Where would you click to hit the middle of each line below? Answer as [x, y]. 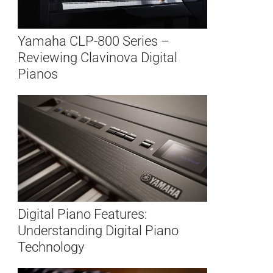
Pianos [38, 74]
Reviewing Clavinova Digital [98, 58]
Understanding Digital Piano [98, 231]
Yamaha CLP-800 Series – [94, 41]
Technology [51, 247]
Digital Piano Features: [83, 214]
